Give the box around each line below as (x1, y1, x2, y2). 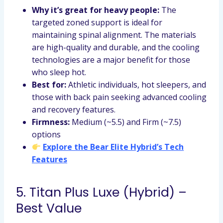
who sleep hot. (32, 67, 86, 78)
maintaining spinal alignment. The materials (32, 29, 196, 40)
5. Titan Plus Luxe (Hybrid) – (16, 183, 187, 201)
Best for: (32, 79, 66, 90)
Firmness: (32, 116, 70, 127)
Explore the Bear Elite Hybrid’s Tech (43, 141, 184, 152)
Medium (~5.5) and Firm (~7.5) (70, 116, 181, 127)
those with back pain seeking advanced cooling (32, 92, 207, 103)
